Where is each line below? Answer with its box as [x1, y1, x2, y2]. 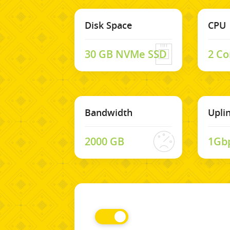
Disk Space [85, 18, 132, 31]
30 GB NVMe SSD [85, 47, 167, 61]
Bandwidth [85, 106, 132, 119]
